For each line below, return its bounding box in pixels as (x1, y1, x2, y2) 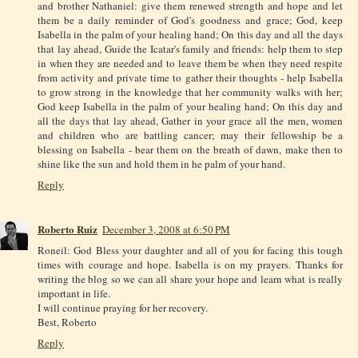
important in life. (38, 285, 110, 300)
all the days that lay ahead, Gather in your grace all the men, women (38, 113, 343, 128)
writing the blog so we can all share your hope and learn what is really (38, 271, 343, 286)
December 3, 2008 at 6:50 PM (102, 221, 230, 237)
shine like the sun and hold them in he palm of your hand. (38, 156, 285, 171)
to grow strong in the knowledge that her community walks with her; (38, 84, 343, 99)
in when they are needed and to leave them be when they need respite (38, 55, 343, 70)
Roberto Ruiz (38, 221, 97, 237)
